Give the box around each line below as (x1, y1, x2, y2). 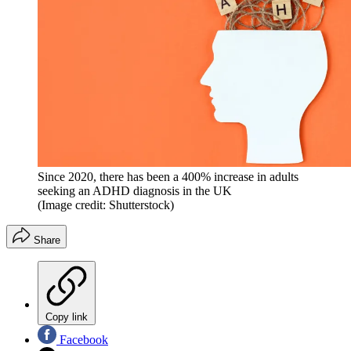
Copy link (45, 310, 88, 323)
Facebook (56, 332, 108, 346)
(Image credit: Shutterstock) (38, 197, 174, 212)
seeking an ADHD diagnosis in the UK (38, 183, 232, 197)
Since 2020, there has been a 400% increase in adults (38, 169, 299, 183)
